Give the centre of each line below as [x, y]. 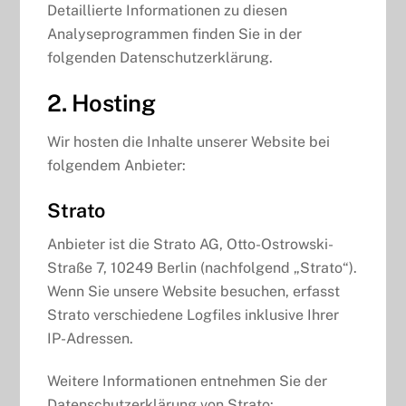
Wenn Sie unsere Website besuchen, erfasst [194, 292]
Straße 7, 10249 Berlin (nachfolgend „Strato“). [203, 268]
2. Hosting [101, 104]
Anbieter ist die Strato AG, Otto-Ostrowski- [191, 245]
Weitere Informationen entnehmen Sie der [188, 382]
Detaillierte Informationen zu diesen [168, 11]
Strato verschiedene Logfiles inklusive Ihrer [193, 315]
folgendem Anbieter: [117, 165]
